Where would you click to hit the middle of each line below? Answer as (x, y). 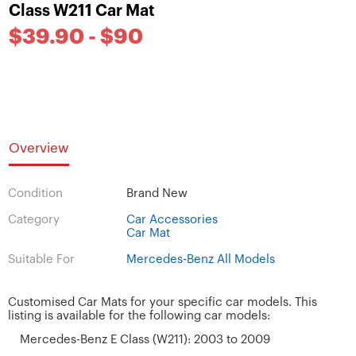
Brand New (157, 193)
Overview (39, 148)
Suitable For (41, 259)
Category (34, 219)
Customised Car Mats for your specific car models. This (163, 302)
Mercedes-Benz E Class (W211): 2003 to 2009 (145, 339)
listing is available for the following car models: (139, 315)
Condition (35, 193)
